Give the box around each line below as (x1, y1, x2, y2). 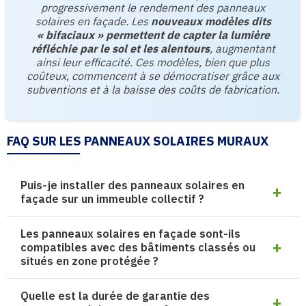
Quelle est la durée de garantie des (20, 289, 210, 303)
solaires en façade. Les (35, 14, 151, 28)
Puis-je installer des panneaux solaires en (20, 178, 245, 192)
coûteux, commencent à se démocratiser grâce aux (27, 69, 279, 83)
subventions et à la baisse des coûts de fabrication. (27, 83, 279, 96)
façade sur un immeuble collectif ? (20, 192, 204, 206)
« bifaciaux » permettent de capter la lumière (36, 28, 270, 42)
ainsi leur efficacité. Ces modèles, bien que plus (36, 55, 270, 69)
